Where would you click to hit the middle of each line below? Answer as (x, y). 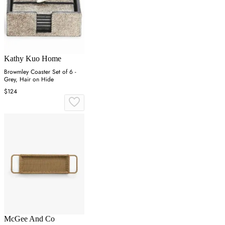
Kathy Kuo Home (33, 59)
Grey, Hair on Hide (29, 80)
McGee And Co (29, 218)
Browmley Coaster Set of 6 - (40, 72)
